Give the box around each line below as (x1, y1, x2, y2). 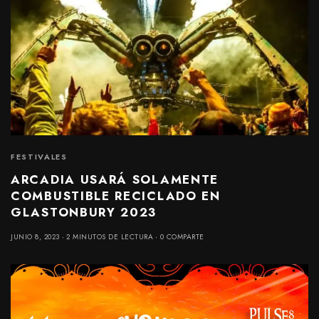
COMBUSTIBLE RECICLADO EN (11, 187, 221, 204)
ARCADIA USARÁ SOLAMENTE (11, 170, 219, 188)
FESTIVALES (11, 150, 68, 162)
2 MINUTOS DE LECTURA (66, 231, 153, 242)
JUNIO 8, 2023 (11, 231, 60, 242)
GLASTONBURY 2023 (11, 203, 157, 221)
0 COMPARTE (159, 231, 204, 242)
